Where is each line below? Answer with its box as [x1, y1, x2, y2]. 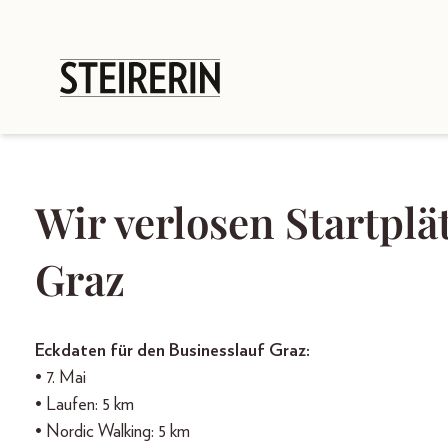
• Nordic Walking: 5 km [35, 423, 190, 441]
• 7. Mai [35, 369, 86, 387]
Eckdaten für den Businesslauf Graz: [35, 342, 310, 360]
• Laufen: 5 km [35, 396, 134, 414]
